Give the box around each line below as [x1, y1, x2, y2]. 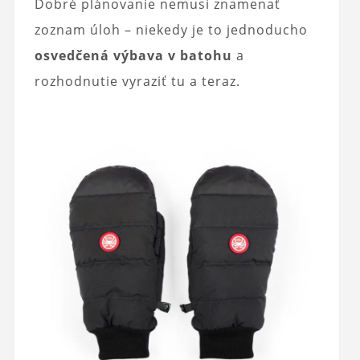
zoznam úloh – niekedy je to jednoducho [34, 20, 308, 39]
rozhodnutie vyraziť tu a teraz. [34, 72, 240, 90]
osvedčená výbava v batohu [34, 46, 232, 64]
